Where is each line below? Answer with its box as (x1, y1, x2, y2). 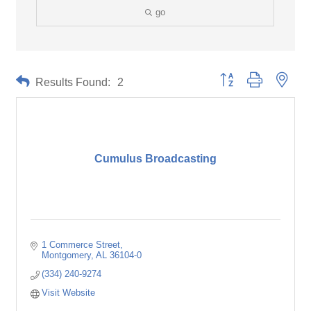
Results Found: (35, 75, 110, 88)
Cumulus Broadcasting (94, 153, 217, 165)
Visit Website (42, 287, 96, 298)
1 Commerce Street (42, 239, 121, 250)
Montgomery (42, 250, 92, 260)
